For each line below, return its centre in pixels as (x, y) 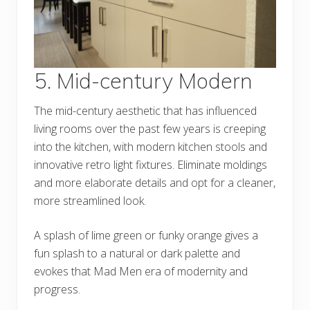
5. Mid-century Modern (143, 81)
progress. (57, 290)
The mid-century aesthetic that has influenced (145, 111)
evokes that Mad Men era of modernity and (141, 272)
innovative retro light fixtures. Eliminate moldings (151, 165)
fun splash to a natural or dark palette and (137, 254)
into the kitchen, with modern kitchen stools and (151, 147)
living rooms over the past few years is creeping (150, 129)
